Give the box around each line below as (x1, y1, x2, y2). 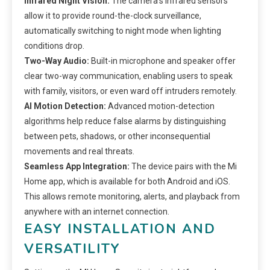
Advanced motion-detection (106, 101, 215, 111)
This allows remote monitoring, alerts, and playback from (24, 191, 240, 201)
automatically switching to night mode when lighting (24, 25, 221, 36)
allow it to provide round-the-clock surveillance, (24, 10, 201, 20)
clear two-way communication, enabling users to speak (24, 71, 233, 81)
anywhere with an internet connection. (24, 206, 169, 216)
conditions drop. (24, 40, 84, 51)
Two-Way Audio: (24, 55, 89, 66)
